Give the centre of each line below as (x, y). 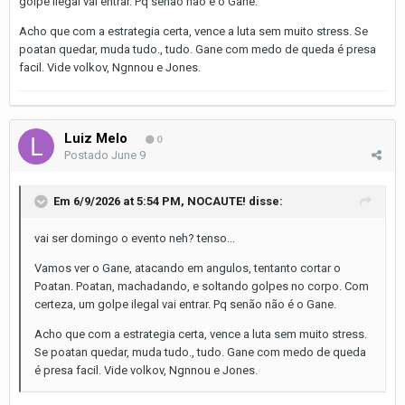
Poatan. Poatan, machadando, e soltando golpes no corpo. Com (202, 286)
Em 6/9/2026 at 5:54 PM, (120, 201)
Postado (88, 155)
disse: (264, 201)
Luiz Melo (96, 138)
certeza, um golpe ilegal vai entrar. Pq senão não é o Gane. (185, 304)
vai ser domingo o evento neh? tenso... (135, 238)
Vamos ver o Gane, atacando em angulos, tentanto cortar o (188, 268)
